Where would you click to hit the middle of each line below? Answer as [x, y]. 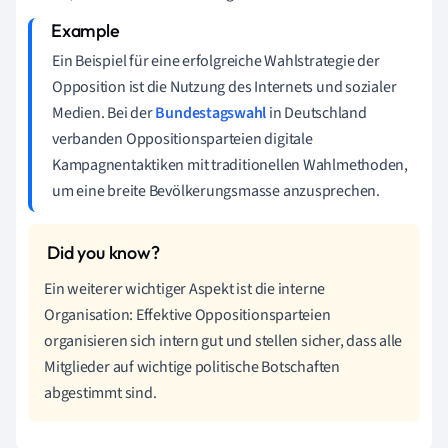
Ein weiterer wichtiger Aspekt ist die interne [185, 288]
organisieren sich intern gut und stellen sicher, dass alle [223, 340]
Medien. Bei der [104, 112]
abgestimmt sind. [100, 392]
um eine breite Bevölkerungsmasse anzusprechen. [216, 190]
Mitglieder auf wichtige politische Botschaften [192, 366]
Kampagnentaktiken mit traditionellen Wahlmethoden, [230, 164]
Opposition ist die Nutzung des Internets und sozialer [224, 86]
